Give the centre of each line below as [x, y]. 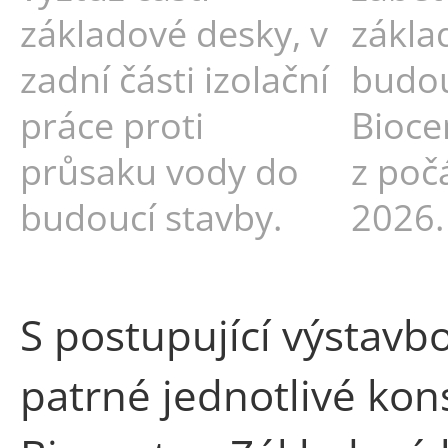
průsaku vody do [159, 170]
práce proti [112, 124]
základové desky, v [174, 32]
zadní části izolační [174, 78]
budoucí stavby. [151, 216]
